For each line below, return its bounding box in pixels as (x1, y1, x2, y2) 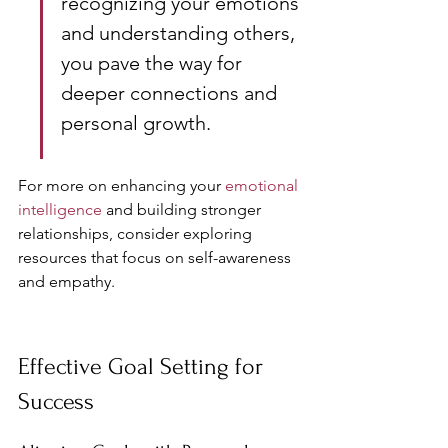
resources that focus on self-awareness (18, 248, 295, 267)
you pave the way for (61, 51, 247, 75)
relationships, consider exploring (18, 224, 256, 243)
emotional (225, 176, 302, 195)
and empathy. (18, 272, 115, 291)
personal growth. (61, 111, 211, 135)
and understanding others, (61, 21, 300, 45)
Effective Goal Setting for (18, 353, 269, 380)
